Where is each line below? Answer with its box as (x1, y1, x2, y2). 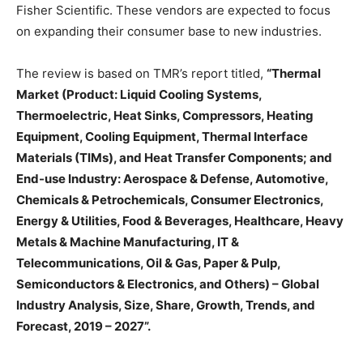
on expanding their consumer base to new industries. (16, 23, 322, 39)
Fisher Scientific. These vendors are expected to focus (16, 2, 331, 18)
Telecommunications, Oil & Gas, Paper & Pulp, (16, 254, 280, 271)
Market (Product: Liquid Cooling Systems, (16, 86, 262, 102)
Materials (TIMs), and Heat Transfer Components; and (16, 149, 332, 165)
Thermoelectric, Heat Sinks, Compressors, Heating (16, 107, 314, 123)
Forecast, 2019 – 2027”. (16, 318, 151, 334)
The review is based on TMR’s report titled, (16, 65, 267, 81)
